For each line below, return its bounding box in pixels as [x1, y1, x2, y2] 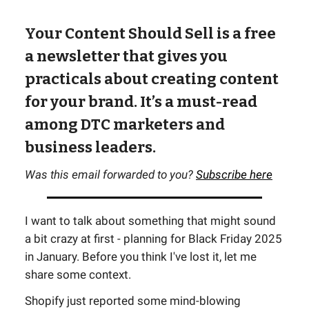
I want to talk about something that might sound [25, 214, 276, 228]
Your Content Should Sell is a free [25, 24, 276, 43]
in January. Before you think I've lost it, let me [25, 250, 257, 263]
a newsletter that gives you [25, 47, 228, 66]
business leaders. [25, 138, 156, 157]
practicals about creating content [25, 70, 279, 88]
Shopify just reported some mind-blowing [25, 294, 241, 308]
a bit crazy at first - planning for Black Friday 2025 [25, 232, 282, 246]
